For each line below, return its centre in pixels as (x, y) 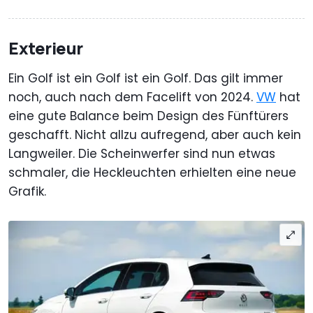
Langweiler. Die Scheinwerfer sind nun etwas (142, 154)
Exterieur (46, 48)
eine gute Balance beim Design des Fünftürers (148, 116)
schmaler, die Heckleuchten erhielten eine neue (152, 173)
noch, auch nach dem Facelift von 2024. (132, 97)
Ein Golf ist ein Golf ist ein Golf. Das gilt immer (146, 79)
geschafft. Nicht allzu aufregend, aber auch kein (155, 135)
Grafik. (32, 192)
